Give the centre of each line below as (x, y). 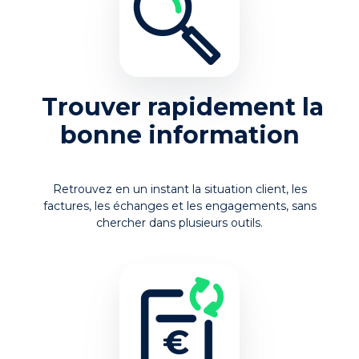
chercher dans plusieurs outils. (179, 222)
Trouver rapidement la (183, 107)
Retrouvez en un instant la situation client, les (179, 189)
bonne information (179, 135)
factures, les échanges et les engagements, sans (179, 206)
